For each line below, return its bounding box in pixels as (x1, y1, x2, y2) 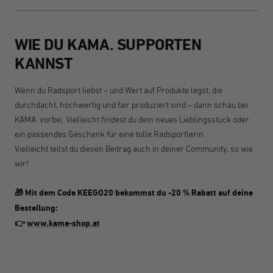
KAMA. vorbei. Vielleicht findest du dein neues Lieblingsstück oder (15, 115, 249, 125)
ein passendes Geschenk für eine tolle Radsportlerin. (15, 129, 205, 140)
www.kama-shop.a (27, 218, 97, 229)
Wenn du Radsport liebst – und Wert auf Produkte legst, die (15, 85, 222, 96)
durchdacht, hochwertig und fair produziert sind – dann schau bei (15, 100, 248, 110)
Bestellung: (15, 203, 58, 214)
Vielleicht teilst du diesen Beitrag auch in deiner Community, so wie (15, 144, 253, 154)
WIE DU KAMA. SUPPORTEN (15, 35, 202, 55)
